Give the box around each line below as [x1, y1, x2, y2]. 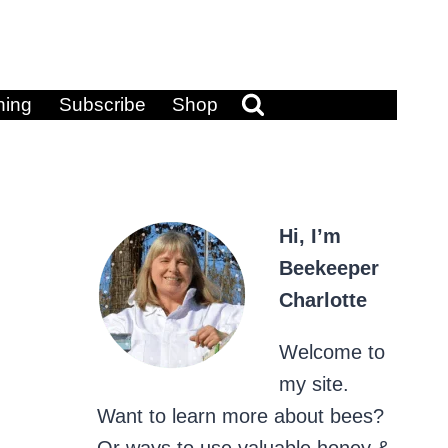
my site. [279, 373, 349, 395]
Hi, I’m [279, 225, 341, 247]
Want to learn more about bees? [97, 405, 384, 427]
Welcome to [279, 341, 385, 363]
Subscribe [58, 94, 146, 115]
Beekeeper [279, 257, 379, 279]
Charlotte [279, 289, 367, 311]
